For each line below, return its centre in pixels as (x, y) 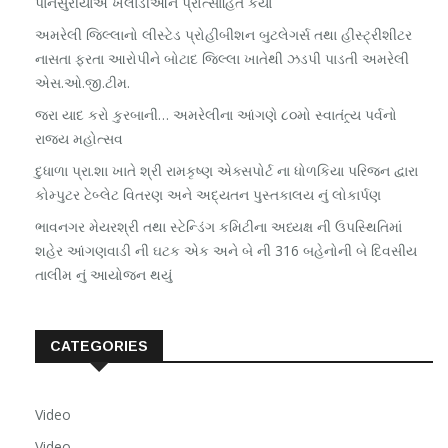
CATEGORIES (99, 345)
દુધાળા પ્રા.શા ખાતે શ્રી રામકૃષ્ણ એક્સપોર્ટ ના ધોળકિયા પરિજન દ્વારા (226, 170)
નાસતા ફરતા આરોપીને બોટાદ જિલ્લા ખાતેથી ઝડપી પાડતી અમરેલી (222, 58)
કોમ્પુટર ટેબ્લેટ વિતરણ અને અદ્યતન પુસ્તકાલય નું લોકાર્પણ (208, 194)
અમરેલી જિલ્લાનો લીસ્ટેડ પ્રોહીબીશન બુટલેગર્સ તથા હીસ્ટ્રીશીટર (223, 34)
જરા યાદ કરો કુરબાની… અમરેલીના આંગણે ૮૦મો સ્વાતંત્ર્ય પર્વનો (216, 114)
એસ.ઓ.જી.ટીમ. (82, 82)
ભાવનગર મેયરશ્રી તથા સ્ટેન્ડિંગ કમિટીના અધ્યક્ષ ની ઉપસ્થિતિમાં (218, 226)
